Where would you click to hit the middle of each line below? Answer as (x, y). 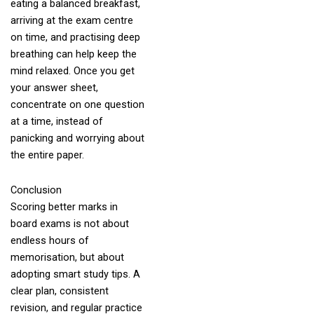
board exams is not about (69, 224)
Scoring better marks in (64, 207)
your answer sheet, (54, 88)
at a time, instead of (56, 122)
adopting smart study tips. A (75, 274)
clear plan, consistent (59, 291)
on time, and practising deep (75, 37)
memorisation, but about (67, 257)
